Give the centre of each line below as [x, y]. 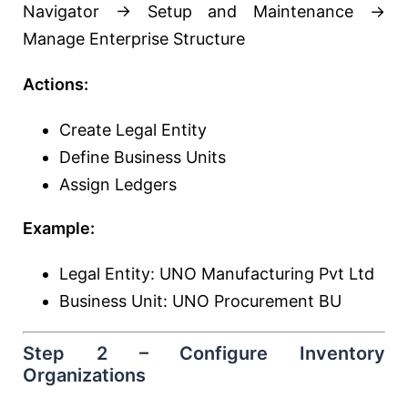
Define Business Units [143, 157]
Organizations [84, 375]
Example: [59, 228]
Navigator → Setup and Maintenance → [204, 11]
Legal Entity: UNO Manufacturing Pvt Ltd [217, 274]
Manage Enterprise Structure [134, 39]
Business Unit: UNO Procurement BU [200, 301]
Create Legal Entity [133, 130]
